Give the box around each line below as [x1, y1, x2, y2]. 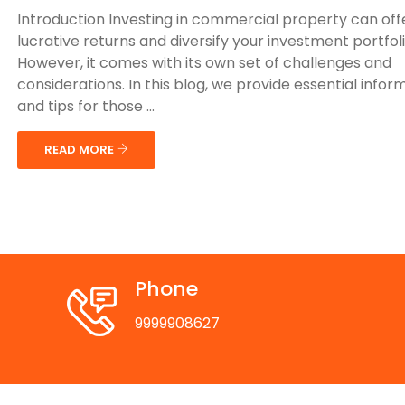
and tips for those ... [17, 96, 155, 117]
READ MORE [44, 141, 117, 158]
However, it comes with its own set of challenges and [17, 52, 391, 73]
